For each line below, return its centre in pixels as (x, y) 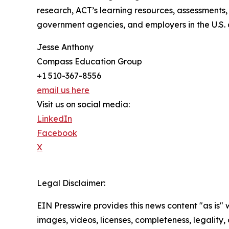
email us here (63, 90)
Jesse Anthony (65, 47)
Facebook (57, 133)
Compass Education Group (89, 61)
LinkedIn (54, 118)
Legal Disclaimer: (71, 183)
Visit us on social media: (83, 104)
